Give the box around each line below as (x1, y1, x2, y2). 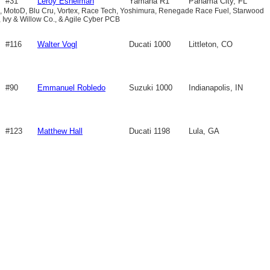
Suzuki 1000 (129, 83, 172, 92)
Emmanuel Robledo (37, 83, 105, 92)
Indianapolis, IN (189, 83, 243, 92)
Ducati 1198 (129, 127, 170, 136)
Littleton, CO (189, 40, 233, 49)
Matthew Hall (37, 127, 83, 136)
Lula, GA (189, 127, 219, 136)
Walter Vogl (37, 40, 77, 49)
